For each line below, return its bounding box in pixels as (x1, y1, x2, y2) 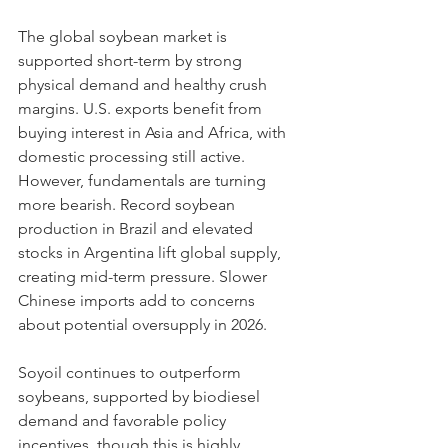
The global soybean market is (18, 27, 231, 46)
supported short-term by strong (18, 51, 246, 70)
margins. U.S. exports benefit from (18, 99, 266, 118)
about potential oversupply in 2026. (18, 315, 267, 334)
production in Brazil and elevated (18, 219, 257, 238)
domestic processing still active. (18, 147, 245, 166)
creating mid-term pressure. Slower (18, 267, 271, 286)
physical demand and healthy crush (18, 75, 271, 94)
